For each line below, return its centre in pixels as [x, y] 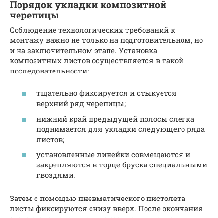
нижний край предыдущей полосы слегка [115, 118]
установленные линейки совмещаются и [113, 154]
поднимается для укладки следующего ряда [121, 129]
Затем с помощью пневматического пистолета [98, 198]
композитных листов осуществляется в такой [97, 60]
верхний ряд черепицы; [81, 103]
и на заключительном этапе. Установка [83, 50]
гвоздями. [56, 175]
